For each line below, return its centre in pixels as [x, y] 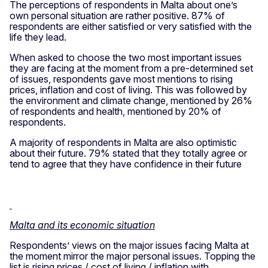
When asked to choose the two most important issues [126, 57]
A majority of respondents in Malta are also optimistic [123, 142]
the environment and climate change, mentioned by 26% [131, 100]
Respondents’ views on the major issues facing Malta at [129, 245]
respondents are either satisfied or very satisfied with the [131, 26]
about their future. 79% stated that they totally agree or [128, 153]
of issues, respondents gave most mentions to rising [121, 79]
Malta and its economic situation [82, 225]
